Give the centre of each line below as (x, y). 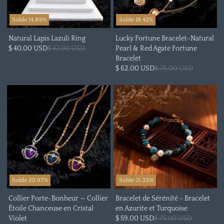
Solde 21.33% (136, 180)
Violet (17, 219)
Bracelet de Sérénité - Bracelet (162, 199)
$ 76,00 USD (173, 68)
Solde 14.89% (29, 19)
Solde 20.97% (30, 180)
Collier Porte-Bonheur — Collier (58, 199)
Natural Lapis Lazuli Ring (47, 38)
